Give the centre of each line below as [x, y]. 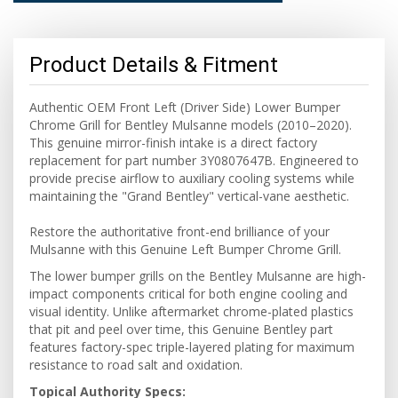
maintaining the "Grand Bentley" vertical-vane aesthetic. [189, 196]
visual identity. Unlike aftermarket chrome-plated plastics [191, 311]
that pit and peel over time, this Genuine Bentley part [181, 329]
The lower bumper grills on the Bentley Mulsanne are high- [198, 276]
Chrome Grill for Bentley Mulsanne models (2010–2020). [191, 125]
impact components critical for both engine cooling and [188, 294]
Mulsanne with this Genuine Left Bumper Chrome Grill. [185, 249]
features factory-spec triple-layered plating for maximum [192, 347]
